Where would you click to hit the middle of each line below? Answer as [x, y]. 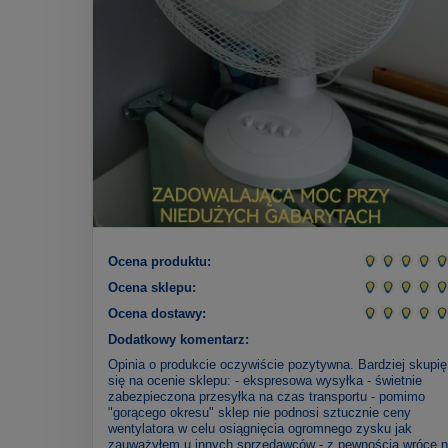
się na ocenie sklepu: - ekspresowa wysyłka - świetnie [265, 381]
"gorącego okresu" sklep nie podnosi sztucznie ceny [259, 413]
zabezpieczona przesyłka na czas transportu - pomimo [266, 397]
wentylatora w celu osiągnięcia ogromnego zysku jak [260, 429]
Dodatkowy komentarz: [178, 340]
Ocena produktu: [159, 262]
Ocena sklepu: [152, 288]
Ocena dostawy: [157, 314]
